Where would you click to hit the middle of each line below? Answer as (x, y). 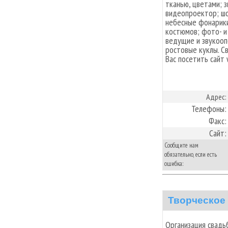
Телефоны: (209, 109)
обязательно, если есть (191, 154)
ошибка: (174, 164)
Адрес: (216, 97)
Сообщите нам (181, 145)
